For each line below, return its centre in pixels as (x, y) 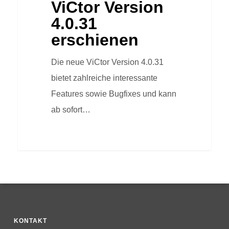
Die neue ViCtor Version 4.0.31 (107, 62)
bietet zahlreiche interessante (104, 78)
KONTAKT (30, 221)
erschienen (95, 40)
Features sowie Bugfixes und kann (113, 94)
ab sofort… (71, 110)
